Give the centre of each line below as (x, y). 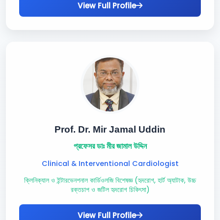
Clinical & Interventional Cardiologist (110, 164)
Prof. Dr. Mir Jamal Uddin (110, 129)
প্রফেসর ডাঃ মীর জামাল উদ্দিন (110, 146)
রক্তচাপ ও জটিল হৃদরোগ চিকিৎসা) (110, 190)
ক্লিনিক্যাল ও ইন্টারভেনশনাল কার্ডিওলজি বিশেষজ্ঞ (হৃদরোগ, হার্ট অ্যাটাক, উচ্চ (110, 180)
